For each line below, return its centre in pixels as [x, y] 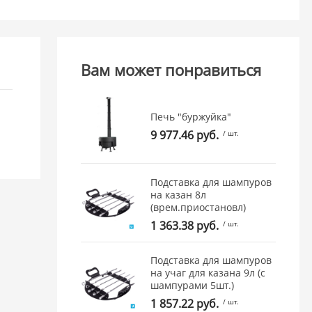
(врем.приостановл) [198, 207]
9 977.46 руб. [185, 135]
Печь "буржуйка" [191, 117]
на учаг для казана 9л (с [208, 273]
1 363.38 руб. [185, 225]
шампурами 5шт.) [193, 286]
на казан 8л [179, 194]
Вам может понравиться [171, 70]
